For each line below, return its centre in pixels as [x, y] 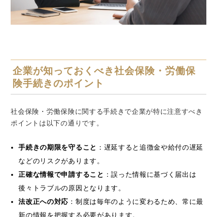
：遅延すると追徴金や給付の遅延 [150, 147]
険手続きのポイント [59, 83]
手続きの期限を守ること [58, 147]
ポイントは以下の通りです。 [57, 123]
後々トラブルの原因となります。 [72, 188]
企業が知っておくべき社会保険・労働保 [104, 70]
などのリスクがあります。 [61, 161]
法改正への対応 [44, 201]
